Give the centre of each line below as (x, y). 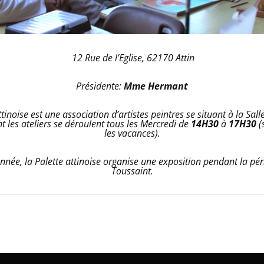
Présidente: (100, 86)
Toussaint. (132, 171)
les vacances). (132, 133)
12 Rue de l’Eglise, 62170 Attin (133, 58)
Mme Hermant (156, 86)
